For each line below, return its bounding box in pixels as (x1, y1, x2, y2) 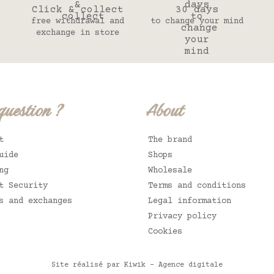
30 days (175, 4, 218, 15)
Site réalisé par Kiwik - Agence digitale (51, 261, 223, 269)
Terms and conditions (148, 181, 246, 191)
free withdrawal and (31, 17, 124, 26)
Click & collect (31, 4, 124, 15)
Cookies (148, 227, 182, 237)
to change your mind (150, 17, 243, 26)
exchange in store (35, 28, 119, 38)
